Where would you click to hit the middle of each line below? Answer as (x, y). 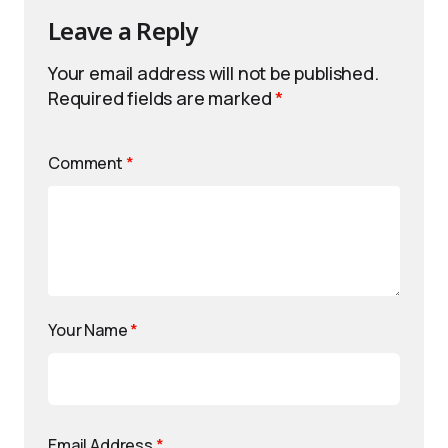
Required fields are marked (162, 98)
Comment (87, 163)
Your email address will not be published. (213, 73)
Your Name (89, 330)
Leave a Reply (123, 30)
